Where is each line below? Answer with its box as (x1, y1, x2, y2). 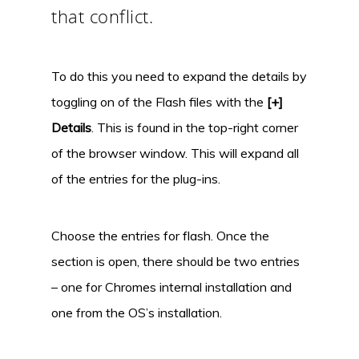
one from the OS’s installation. (51, 304, 222, 321)
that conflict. (51, 3, 153, 28)
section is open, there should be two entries (51, 252, 300, 269)
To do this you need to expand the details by (51, 67, 307, 84)
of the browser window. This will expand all (51, 144, 299, 161)
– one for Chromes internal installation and (51, 278, 292, 295)
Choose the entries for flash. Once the (51, 227, 269, 244)
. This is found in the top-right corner (91, 119, 298, 135)
